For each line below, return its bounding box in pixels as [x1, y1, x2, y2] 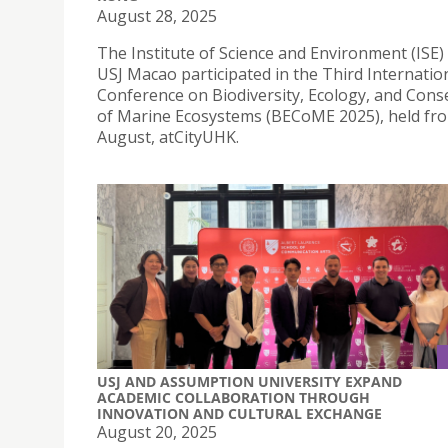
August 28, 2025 [97, 4, 217, 27]
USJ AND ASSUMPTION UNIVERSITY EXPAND [97, 372, 402, 392]
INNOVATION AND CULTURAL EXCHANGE [97, 404, 382, 424]
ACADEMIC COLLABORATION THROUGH [97, 388, 370, 408]
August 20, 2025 [97, 421, 217, 444]
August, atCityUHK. [97, 125, 239, 148]
